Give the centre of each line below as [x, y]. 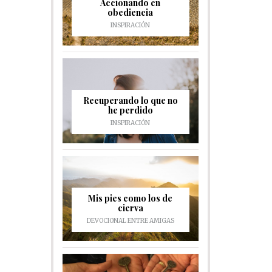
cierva [130, 208]
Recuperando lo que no [130, 100]
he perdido [130, 110]
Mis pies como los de [131, 198]
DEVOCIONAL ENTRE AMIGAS [130, 221]
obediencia [131, 12]
